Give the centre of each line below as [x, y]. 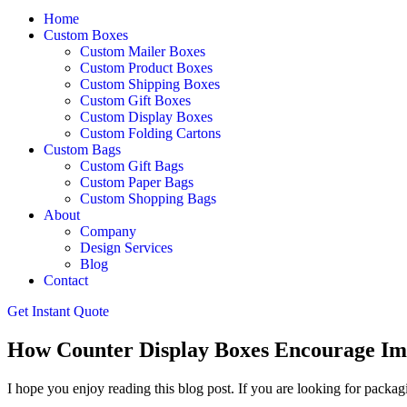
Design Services [126, 248]
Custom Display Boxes [146, 117]
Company [108, 231]
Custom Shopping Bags [148, 199]
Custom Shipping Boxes [150, 84]
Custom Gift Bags [132, 166]
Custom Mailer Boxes [143, 51]
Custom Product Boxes [146, 68]
